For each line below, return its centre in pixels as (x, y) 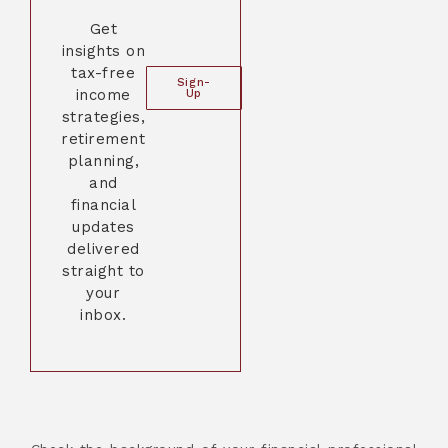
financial (103, 205)
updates (103, 227)
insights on (103, 51)
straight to (103, 271)
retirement (103, 139)
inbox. (103, 315)
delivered (103, 249)
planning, (103, 161)
